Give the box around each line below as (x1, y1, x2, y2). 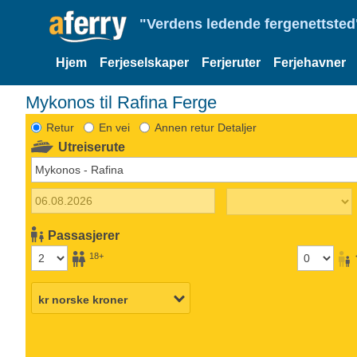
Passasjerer (48, 228, 120, 242)
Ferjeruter (202, 56, 261, 69)
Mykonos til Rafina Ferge (25, 92, 217, 112)
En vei (98, 120, 130, 134)
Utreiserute (58, 139, 126, 154)
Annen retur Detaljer (154, 120, 257, 134)
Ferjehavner (273, 56, 346, 69)
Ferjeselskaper (100, 56, 189, 69)
